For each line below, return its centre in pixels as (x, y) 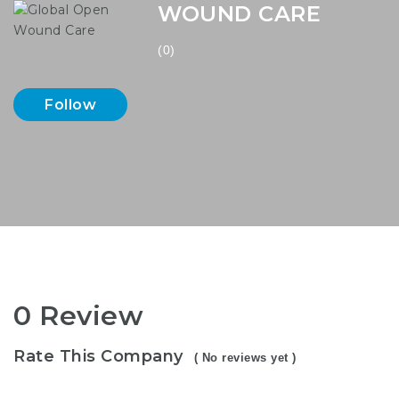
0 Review (78, 316)
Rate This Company (98, 356)
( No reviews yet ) (245, 357)
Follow (70, 105)
